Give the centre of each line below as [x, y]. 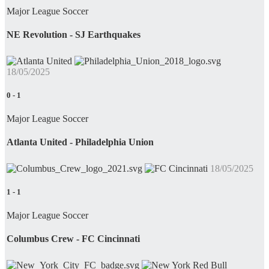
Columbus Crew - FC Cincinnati [73, 239]
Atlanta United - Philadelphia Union [80, 142]
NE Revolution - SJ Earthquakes [74, 35]
